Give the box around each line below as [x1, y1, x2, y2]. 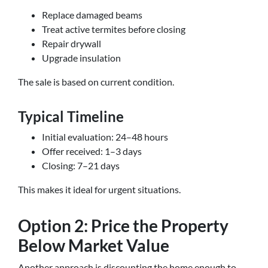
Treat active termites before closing [42, 23, 185, 35]
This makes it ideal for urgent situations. [18, 184, 181, 195]
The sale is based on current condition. [18, 76, 174, 87]
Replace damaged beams [42, 9, 142, 20]
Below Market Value [18, 235, 169, 255]
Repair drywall [42, 38, 101, 49]
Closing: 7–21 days [42, 160, 120, 171]
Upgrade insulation [42, 52, 121, 63]
